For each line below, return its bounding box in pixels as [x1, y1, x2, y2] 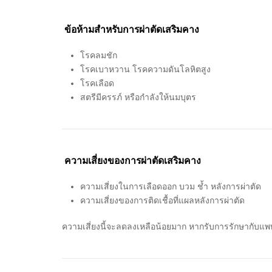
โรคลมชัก [80, 50, 117, 60]
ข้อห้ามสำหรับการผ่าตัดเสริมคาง [64, 24, 199, 35]
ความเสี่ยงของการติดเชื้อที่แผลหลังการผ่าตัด [80, 195, 245, 205]
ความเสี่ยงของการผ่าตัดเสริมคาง [62, 155, 201, 166]
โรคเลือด [80, 78, 114, 88]
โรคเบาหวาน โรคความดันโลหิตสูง [80, 64, 211, 74]
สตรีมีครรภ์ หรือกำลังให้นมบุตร [80, 92, 196, 102]
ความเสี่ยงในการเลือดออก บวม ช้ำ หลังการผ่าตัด [80, 181, 261, 191]
